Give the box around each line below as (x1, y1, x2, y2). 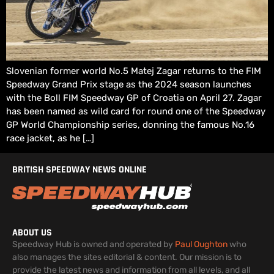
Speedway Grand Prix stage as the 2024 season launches (6, 79, 251, 91)
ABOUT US (12, 226, 52, 240)
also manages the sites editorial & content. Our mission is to (12, 252, 242, 263)
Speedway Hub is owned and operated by (12, 239, 175, 250)
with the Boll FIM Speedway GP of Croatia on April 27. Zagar (6, 92, 262, 104)
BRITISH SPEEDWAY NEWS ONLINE (12, 163, 147, 177)
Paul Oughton (175, 239, 228, 250)
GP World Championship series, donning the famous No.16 (6, 119, 254, 131)
